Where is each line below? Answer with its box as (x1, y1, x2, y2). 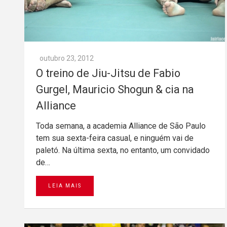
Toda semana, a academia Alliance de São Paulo (36, 121, 206, 131)
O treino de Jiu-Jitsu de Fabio (36, 66, 180, 80)
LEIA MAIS (48, 182, 82, 188)
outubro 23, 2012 (40, 54, 94, 62)
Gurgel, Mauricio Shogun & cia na (36, 83, 194, 96)
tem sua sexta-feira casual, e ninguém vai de (36, 133, 194, 143)
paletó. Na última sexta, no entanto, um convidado (36, 145, 210, 155)
